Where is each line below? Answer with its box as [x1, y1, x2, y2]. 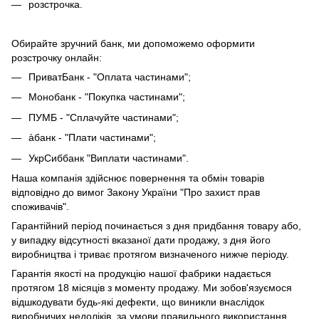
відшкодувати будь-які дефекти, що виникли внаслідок [11, 296, 264, 308]
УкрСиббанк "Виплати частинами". [28, 152, 189, 164]
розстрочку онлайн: [11, 51, 102, 63]
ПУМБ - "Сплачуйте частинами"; [28, 111, 179, 123]
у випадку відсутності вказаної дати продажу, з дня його [11, 234, 271, 246]
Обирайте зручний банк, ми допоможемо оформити [11, 37, 255, 49]
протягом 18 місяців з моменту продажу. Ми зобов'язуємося [11, 281, 292, 293]
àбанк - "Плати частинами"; [28, 132, 156, 144]
